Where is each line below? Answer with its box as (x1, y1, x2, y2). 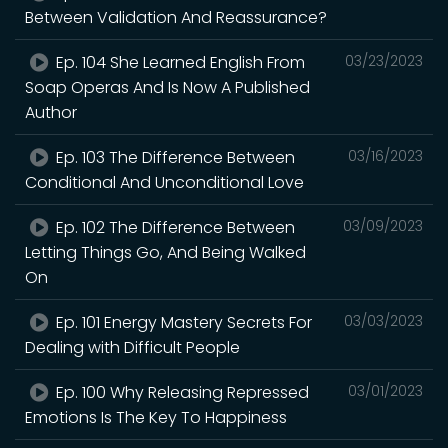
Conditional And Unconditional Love (25, 170, 304, 194)
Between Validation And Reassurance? (25, 5, 327, 29)
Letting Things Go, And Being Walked (25, 240, 306, 264)
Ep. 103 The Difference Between (52, 145, 296, 169)
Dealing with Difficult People (25, 335, 240, 359)
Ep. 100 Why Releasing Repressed (52, 380, 310, 404)
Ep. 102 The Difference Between (52, 215, 296, 239)
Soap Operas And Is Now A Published (25, 75, 310, 99)
